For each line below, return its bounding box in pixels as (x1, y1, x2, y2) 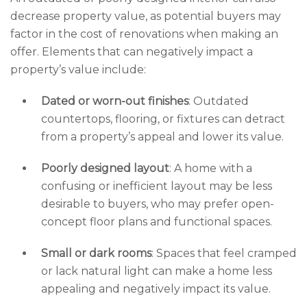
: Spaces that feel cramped (151, 247, 297, 260)
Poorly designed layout (41, 162, 169, 175)
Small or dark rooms (41, 247, 151, 260)
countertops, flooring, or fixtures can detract (41, 112, 285, 125)
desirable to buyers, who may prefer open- (41, 197, 274, 210)
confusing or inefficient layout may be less (41, 180, 272, 193)
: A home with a (169, 162, 252, 175)
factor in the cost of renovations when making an (10, 27, 278, 40)
